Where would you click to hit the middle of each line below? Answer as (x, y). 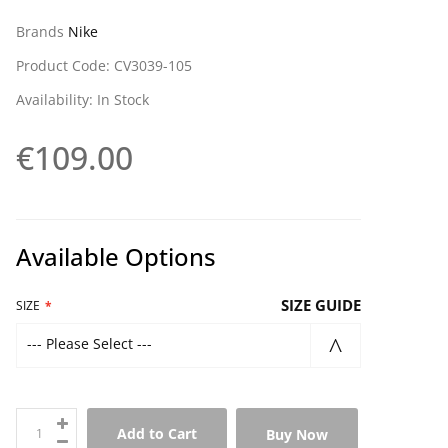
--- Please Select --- (89, 344)
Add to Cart (157, 434)
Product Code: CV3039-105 (104, 66)
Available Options (116, 257)
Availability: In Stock (82, 100)
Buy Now (297, 434)
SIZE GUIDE (321, 305)
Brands (42, 32)
